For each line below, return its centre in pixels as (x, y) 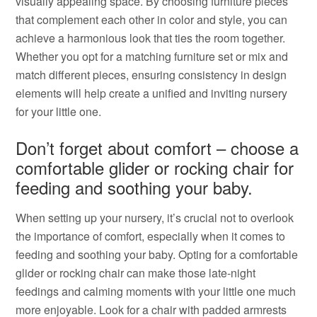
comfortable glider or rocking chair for (155, 167)
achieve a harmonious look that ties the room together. (151, 38)
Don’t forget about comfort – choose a (157, 148)
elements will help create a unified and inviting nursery (152, 93)
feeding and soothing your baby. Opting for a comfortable (157, 254)
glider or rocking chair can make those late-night (136, 273)
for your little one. (59, 111)
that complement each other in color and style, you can (152, 19)
